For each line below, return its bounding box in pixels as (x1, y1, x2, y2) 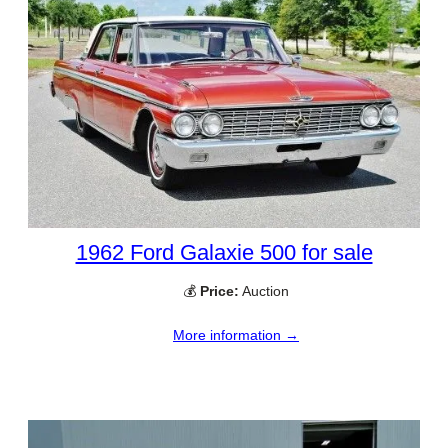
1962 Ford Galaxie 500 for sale (75, 240, 373, 266)
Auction (239, 283, 289, 300)
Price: (200, 283, 239, 300)
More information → (173, 327, 299, 344)
